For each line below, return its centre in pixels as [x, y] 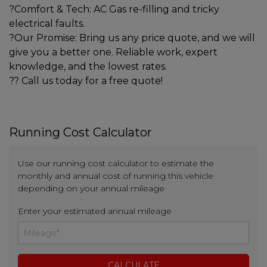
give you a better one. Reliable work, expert [113, 52]
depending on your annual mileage [91, 188]
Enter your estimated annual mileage [95, 211]
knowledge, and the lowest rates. [88, 66]
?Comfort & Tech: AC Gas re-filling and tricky [114, 9]
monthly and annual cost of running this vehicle [116, 176]
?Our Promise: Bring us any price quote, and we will [132, 38]
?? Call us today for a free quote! [86, 80]
